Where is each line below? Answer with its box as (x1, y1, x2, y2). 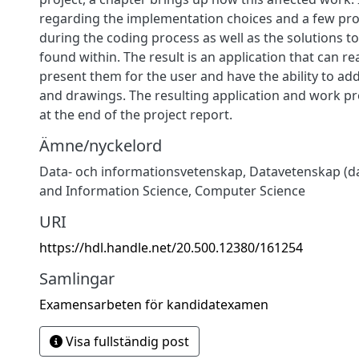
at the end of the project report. (39, 105, 232, 123)
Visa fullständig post (63, 332, 189, 350)
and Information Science (39, 181, 188, 200)
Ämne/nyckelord (39, 134, 162, 156)
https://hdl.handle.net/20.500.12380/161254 (39, 238, 303, 256)
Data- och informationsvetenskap (39, 162, 243, 180)
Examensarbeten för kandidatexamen (39, 295, 268, 313)
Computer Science (195, 181, 305, 200)
